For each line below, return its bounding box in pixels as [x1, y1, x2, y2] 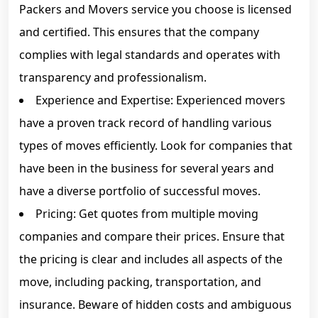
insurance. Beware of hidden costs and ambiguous [19, 297, 292, 312]
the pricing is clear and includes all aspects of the [19, 251, 283, 267]
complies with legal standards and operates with [19, 47, 280, 62]
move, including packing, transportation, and [19, 274, 261, 290]
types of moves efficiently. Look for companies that [19, 138, 292, 153]
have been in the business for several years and [19, 160, 274, 176]
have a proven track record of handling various [19, 115, 272, 131]
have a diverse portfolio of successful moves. [19, 183, 261, 199]
